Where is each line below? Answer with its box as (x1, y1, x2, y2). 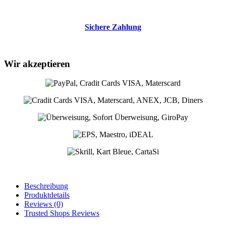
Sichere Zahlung (85, 22, 141, 31)
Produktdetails (24, 191, 70, 200)
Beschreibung (24, 182, 68, 191)
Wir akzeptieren (4, 58, 70, 69)
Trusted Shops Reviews (24, 209, 99, 218)
